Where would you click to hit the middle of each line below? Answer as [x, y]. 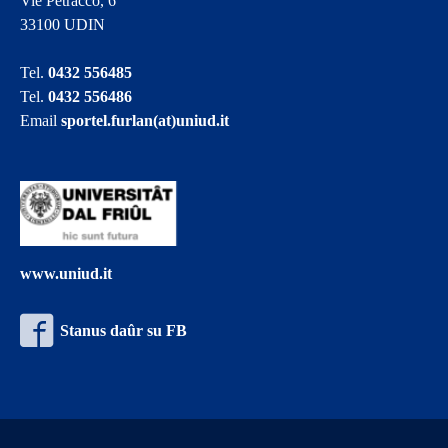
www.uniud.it [66, 274]
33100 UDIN [63, 25]
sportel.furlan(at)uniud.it [145, 121]
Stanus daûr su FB [124, 331]
